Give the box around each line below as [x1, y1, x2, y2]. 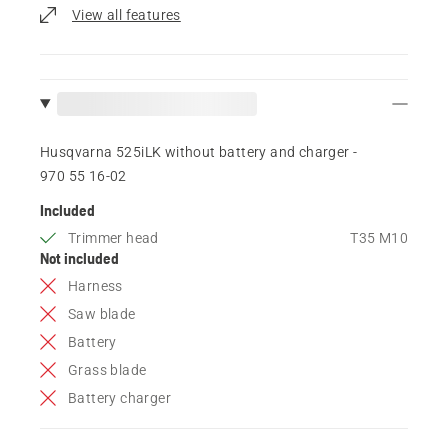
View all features [72, 6, 181, 23]
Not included [40, 248, 119, 267]
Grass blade [68, 361, 147, 378]
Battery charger [68, 389, 171, 406]
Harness [68, 277, 123, 294]
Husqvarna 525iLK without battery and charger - [40, 143, 358, 160]
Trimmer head [68, 229, 159, 246]
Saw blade [68, 305, 136, 322]
